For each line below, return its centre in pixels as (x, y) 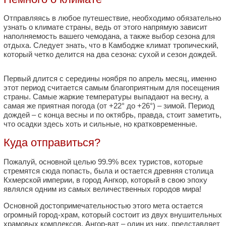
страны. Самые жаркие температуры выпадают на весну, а (106, 97)
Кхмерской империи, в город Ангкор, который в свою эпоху (105, 180)
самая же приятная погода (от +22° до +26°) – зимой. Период (109, 106)
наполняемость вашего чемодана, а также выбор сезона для (109, 36)
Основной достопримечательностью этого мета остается (103, 205)
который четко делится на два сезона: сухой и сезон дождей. (110, 54)
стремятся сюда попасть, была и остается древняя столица (108, 171)
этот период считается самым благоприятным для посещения (111, 88)
